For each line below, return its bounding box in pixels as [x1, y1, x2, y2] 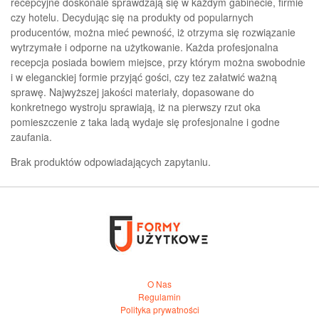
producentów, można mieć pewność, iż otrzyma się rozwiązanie [11, 25, 296, 40]
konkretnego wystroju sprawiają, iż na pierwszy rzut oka [11, 100, 261, 115]
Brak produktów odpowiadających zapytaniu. [11, 155, 211, 169]
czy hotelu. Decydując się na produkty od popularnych [11, 10, 253, 25]
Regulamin [138, 290, 181, 303]
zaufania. [11, 130, 52, 145]
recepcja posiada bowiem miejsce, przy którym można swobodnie [11, 55, 305, 70]
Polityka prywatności [120, 303, 199, 315]
